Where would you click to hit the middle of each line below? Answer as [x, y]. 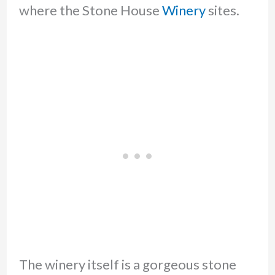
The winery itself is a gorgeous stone [127, 264]
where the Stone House [90, 10]
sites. [222, 10]
